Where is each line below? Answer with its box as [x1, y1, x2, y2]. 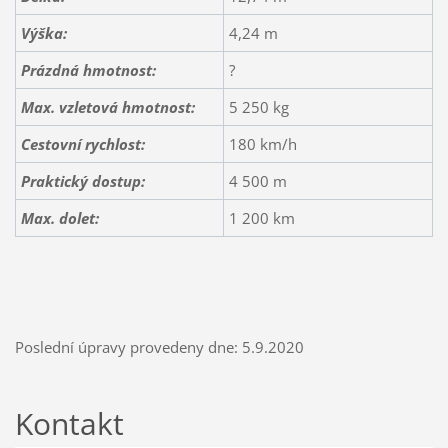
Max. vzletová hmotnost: [20, 96, 195, 117]
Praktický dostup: [20, 170, 145, 191]
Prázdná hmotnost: [20, 59, 156, 80]
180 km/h [228, 133, 297, 154]
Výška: [20, 22, 67, 43]
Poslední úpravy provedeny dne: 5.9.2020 [14, 336, 304, 357]
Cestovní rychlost [20, 133, 141, 154]
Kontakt [14, 402, 124, 444]
